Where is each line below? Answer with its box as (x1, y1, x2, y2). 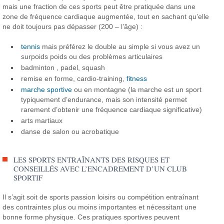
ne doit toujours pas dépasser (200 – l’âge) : (2, 22, 143, 30)
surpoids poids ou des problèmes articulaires (21, 52, 163, 60)
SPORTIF (13, 172, 43, 182)
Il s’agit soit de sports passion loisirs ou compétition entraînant (2, 192, 199, 201)
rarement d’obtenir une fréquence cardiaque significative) (21, 105, 202, 113)
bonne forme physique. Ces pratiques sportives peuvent (2, 212, 180, 221)
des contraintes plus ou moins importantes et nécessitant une (2, 202, 197, 211)
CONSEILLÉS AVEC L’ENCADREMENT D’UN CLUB (13, 163, 187, 173)
